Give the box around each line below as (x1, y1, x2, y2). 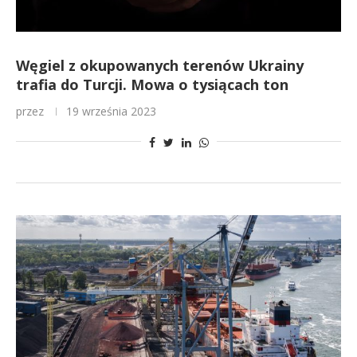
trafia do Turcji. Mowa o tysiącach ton (16, 75, 288, 94)
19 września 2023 (66, 104, 156, 119)
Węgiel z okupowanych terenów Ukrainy (16, 56, 304, 75)
